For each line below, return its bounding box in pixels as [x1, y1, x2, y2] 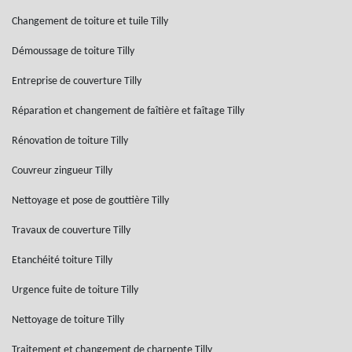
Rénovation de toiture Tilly [12, 135, 128, 147]
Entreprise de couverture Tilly [12, 75, 141, 87]
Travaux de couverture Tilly [12, 225, 130, 236]
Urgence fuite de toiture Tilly [12, 284, 138, 296]
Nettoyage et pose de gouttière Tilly [12, 195, 169, 207]
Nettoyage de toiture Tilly [12, 314, 124, 326]
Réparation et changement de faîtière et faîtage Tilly [12, 105, 244, 117]
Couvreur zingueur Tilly [12, 165, 112, 177]
